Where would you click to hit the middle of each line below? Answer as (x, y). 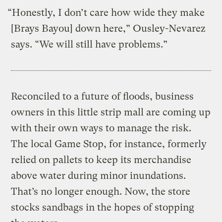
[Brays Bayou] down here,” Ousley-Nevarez (109, 29)
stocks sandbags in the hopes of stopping (103, 208)
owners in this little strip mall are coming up (111, 112)
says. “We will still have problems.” (89, 45)
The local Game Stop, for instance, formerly (109, 144)
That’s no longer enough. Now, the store (101, 192)
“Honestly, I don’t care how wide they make (106, 13)
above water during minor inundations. (99, 176)
